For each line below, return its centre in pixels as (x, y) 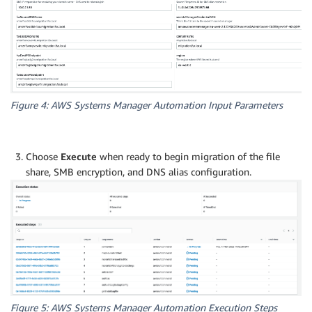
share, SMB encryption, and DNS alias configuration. (139, 171)
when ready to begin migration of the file (188, 156)
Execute (79, 156)
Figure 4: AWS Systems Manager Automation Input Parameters (147, 104)
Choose (43, 156)
